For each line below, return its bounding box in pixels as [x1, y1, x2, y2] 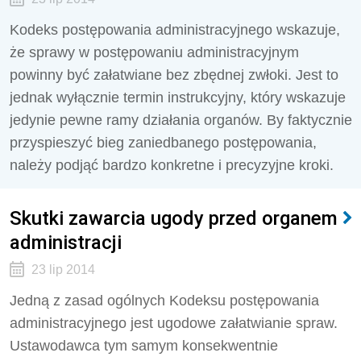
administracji [10, 230, 122, 254]
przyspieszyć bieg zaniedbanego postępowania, [10, 135, 317, 151]
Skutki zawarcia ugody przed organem [10, 206, 338, 230]
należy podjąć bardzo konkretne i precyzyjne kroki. [10, 157, 334, 173]
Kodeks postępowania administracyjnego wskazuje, [10, 22, 340, 38]
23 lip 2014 [31, 263, 95, 276]
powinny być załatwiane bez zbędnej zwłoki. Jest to [10, 67, 338, 83]
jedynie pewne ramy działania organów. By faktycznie [10, 112, 352, 128]
